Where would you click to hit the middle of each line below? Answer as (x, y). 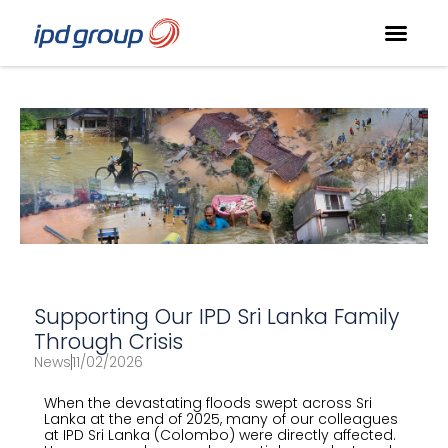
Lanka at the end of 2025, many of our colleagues (220, 419)
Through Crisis (108, 341)
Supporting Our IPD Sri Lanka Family (216, 316)
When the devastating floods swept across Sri (207, 403)
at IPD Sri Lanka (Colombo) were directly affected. (219, 435)
